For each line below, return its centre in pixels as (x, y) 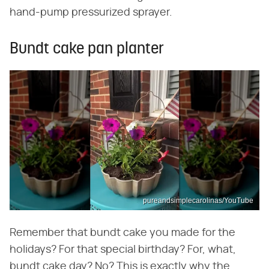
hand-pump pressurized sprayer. (91, 12)
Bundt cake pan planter (87, 49)
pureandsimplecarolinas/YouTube (198, 201)
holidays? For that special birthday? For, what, (123, 250)
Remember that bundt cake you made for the (122, 233)
